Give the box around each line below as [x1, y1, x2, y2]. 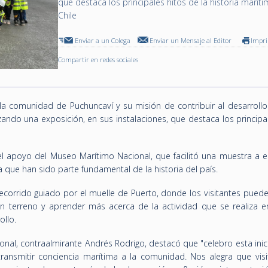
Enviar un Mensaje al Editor [150, 36, 232, 45]
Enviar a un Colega [75, 36, 131, 45]
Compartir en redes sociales [58, 55, 139, 64]
